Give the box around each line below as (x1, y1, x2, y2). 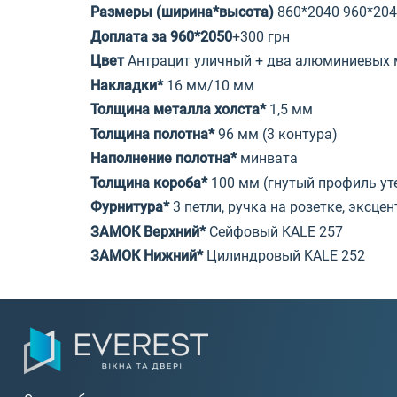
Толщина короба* (90, 174, 211, 191)
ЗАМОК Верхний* (90, 222, 209, 240)
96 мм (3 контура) (218, 125, 338, 143)
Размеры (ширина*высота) (90, 4, 277, 20)
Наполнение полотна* (90, 150, 240, 167)
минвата (240, 150, 298, 167)
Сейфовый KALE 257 (209, 222, 343, 240)
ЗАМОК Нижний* (90, 247, 206, 265)
